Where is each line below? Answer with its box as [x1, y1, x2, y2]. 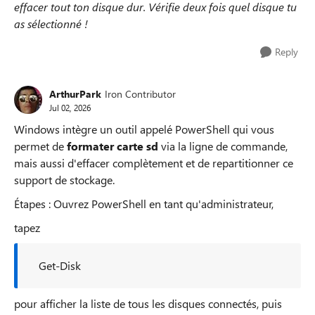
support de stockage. [14, 172, 115, 187]
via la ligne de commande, [158, 139, 288, 153]
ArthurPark [49, 86, 101, 101]
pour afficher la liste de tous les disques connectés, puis [14, 296, 282, 311]
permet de [14, 139, 67, 153]
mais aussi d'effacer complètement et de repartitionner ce [14, 155, 293, 170]
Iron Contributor [105, 86, 176, 101]
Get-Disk [39, 258, 81, 273]
